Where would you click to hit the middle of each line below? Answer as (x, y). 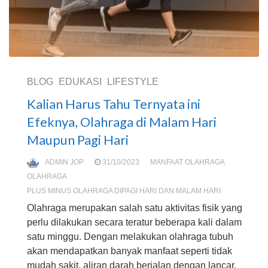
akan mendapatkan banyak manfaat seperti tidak (130, 251)
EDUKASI (80, 82)
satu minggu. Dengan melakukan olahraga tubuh (130, 237)
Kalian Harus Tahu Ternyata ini (114, 104)
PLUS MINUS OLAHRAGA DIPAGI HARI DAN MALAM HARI (124, 191)
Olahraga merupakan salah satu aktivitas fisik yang (135, 208)
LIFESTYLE (133, 82)
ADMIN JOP (64, 162)
